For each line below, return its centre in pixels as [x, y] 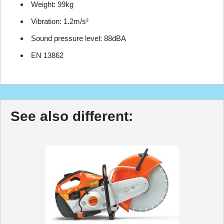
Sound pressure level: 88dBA [78, 38]
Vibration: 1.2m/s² [60, 21]
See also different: [72, 116]
